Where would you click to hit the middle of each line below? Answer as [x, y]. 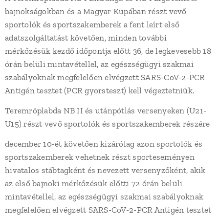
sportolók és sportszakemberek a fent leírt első [92, 24]
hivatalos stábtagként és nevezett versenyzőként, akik [105, 170]
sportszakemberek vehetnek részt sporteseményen [100, 157]
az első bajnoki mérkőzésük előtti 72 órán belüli [94, 183]
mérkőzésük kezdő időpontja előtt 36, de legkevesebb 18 [108, 51]
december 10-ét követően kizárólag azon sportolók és [104, 144]
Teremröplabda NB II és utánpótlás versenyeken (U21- [106, 110]
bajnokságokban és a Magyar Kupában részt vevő [96, 11]
